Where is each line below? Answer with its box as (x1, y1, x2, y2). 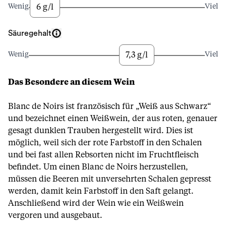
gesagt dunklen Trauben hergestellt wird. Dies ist (8, 127, 193, 135)
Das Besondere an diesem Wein (8, 78, 135, 86)
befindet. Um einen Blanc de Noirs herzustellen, (8, 163, 188, 171)
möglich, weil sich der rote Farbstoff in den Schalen (8, 139, 202, 147)
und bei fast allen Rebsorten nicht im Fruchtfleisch (8, 151, 199, 159)
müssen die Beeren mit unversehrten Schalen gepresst (8, 175, 211, 183)
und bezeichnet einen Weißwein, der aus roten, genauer (8, 115, 217, 123)
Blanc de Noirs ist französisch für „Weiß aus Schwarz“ (8, 102, 211, 110)
